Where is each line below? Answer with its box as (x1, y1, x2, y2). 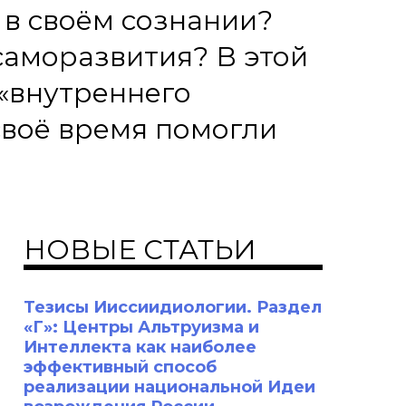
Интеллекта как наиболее (24, 337, 256, 357)
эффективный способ (24, 357, 217, 377)
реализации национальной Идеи (24, 377, 315, 397)
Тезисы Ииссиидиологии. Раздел (24, 297, 322, 317)
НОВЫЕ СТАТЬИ (24, 233, 256, 266)
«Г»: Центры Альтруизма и (24, 317, 259, 337)
